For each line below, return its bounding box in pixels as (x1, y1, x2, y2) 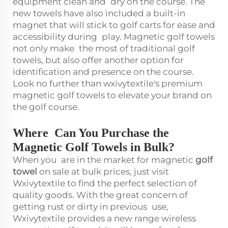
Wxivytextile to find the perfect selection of (13, 178, 197, 188)
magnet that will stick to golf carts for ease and (13, 19, 215, 30)
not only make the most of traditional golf (13, 43, 195, 53)
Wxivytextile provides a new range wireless (13, 213, 196, 223)
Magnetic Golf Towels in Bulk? (13, 140, 178, 154)
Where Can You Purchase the (13, 126, 169, 139)
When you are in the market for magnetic (13, 154, 195, 165)
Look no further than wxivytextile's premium (13, 78, 207, 89)
